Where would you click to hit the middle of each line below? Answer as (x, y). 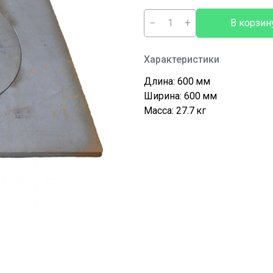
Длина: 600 (169, 81)
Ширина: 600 (172, 96)
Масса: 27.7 (169, 111)
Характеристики (182, 59)
